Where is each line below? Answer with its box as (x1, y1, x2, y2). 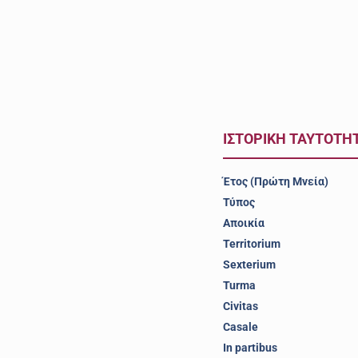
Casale (222, 320, 258, 333)
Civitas (222, 300, 258, 312)
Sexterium (222, 258, 276, 271)
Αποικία (222, 217, 265, 229)
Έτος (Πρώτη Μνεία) (222, 175, 328, 188)
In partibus (222, 341, 277, 354)
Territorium (222, 237, 280, 250)
